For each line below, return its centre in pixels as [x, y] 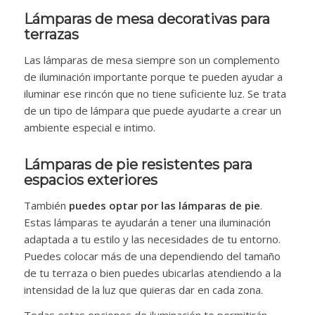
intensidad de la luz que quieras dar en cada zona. [143, 289]
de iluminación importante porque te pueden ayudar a [153, 76]
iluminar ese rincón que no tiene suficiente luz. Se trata [155, 93]
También [46, 205]
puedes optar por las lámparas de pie [164, 205]
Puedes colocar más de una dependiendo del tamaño [152, 256]
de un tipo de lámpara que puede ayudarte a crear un [152, 110]
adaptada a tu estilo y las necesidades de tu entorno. [152, 239]
